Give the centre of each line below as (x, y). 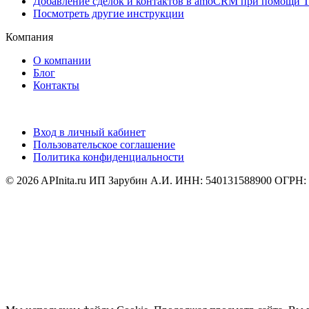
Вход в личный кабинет (89, 132)
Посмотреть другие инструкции (109, 13)
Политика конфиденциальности (109, 157)
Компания (29, 37)
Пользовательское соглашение (104, 144)
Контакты (56, 85)
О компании (62, 60)
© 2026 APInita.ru (47, 180)
